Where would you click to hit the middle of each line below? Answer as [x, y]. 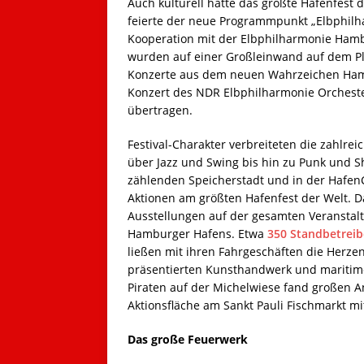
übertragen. [160, 110]
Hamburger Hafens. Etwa [197, 234]
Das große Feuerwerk [188, 340]
